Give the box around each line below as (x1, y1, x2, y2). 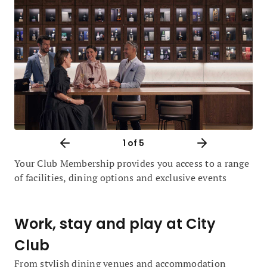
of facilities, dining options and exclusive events (14, 171, 227, 184)
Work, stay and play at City (14, 214, 216, 234)
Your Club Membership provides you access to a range (14, 157, 249, 170)
